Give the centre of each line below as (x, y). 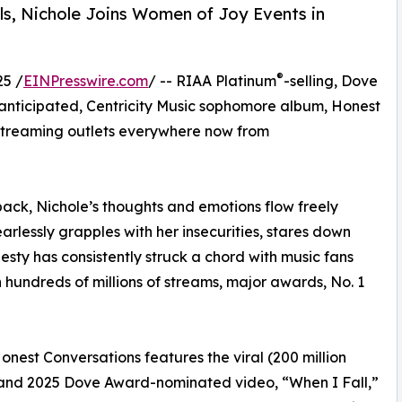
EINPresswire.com (86, 81)
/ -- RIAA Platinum (212, 81)
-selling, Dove (331, 81)
